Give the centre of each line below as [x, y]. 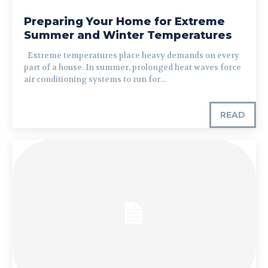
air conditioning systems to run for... [95, 79]
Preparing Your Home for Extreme [124, 21]
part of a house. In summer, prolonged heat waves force [133, 67]
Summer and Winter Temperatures [128, 35]
